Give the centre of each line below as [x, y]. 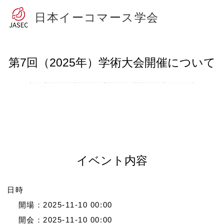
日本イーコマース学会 [97, 17]
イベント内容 [112, 161]
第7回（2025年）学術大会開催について [112, 62]
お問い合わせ [112, 196]
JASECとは [33, 84]
